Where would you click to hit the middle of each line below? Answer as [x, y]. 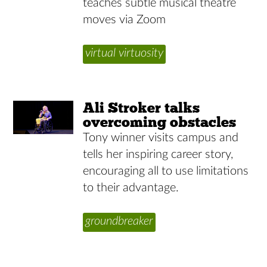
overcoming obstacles [160, 122]
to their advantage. [131, 187]
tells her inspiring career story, [158, 154]
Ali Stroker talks [142, 107]
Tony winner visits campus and [161, 137]
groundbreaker [119, 221]
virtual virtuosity [125, 53]
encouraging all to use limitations [166, 171]
